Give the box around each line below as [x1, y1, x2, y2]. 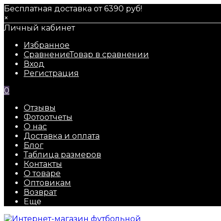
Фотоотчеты [24, 112, 73, 122]
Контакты [24, 159, 62, 169]
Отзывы [24, 103, 56, 112]
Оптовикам [24, 178, 71, 187]
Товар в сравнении [70, 50, 149, 59]
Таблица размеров [24, 150, 101, 159]
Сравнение [24, 50, 70, 59]
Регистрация [24, 69, 79, 78]
